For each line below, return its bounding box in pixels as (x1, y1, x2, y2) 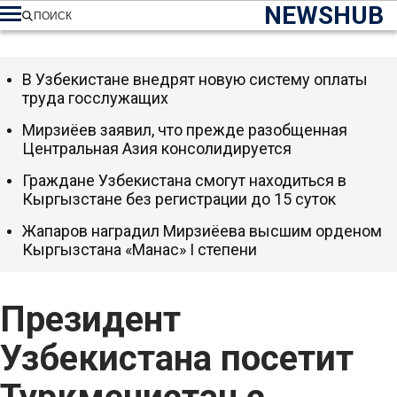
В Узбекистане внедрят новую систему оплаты (22, 70, 368, 89)
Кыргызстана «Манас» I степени (22, 240, 257, 259)
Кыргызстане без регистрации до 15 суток (22, 190, 336, 208)
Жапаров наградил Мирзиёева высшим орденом (22, 222, 382, 240)
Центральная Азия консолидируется (22, 139, 292, 158)
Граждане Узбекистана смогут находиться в (22, 171, 346, 190)
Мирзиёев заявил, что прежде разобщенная (22, 121, 347, 139)
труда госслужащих (22, 89, 168, 107)
